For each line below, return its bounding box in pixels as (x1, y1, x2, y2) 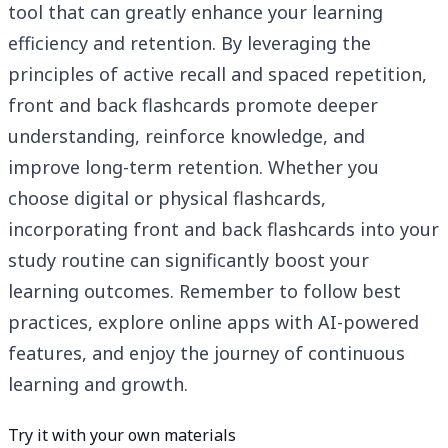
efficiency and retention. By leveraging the (8, 31, 371, 56)
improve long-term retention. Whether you (8, 155, 379, 180)
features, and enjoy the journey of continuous (8, 341, 405, 366)
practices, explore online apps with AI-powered (8, 310, 419, 335)
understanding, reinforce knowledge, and (8, 124, 365, 149)
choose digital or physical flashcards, (8, 186, 326, 211)
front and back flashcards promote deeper (8, 93, 378, 118)
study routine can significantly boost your (8, 248, 369, 273)
